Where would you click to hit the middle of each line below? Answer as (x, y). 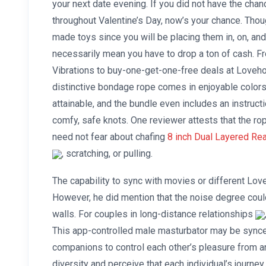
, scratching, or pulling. (107, 153)
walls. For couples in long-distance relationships (154, 214)
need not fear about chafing (110, 137)
